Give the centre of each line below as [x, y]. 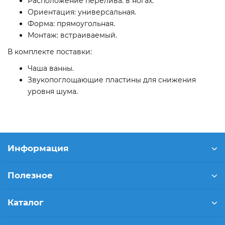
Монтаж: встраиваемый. [72, 35]
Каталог [26, 202]
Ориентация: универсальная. [82, 12]
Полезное [30, 175]
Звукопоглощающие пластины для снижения [112, 80]
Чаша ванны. [51, 68]
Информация [38, 148]
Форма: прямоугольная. [71, 23]
